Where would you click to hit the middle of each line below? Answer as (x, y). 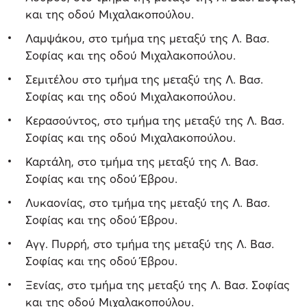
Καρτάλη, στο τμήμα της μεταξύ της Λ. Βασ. (142, 161)
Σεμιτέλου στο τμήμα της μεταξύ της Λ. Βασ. (144, 79)
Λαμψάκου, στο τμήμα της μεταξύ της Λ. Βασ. (147, 38)
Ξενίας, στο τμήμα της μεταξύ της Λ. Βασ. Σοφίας (158, 284)
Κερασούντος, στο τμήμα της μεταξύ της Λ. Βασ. (155, 120)
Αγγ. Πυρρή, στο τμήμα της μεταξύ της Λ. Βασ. (150, 243)
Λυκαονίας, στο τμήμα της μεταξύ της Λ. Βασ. (148, 202)
